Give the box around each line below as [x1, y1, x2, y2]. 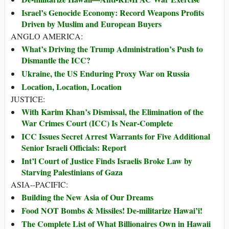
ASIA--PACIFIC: [11, 179, 68, 190]
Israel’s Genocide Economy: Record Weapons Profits [21, 7, 204, 19]
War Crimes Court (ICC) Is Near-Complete [21, 117, 173, 129]
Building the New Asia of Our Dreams [21, 191, 153, 203]
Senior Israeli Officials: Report [21, 142, 126, 154]
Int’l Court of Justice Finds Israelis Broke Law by [21, 155, 192, 167]
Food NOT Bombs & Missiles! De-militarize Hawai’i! [21, 204, 202, 217]
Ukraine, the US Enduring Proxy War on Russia [21, 67, 190, 80]
